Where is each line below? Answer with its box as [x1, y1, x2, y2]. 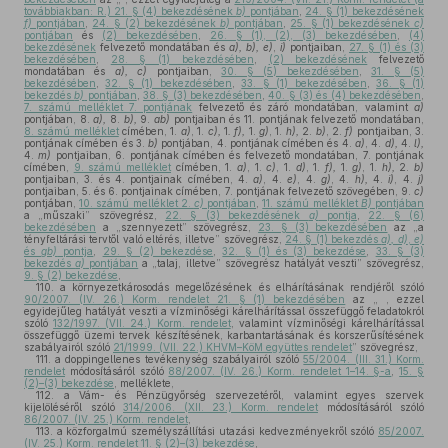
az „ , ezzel [345, 293, 425, 305]
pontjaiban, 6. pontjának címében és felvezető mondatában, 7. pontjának [51, 149, 425, 161]
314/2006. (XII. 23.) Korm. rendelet [123, 401, 318, 413]
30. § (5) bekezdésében [221, 65, 359, 77]
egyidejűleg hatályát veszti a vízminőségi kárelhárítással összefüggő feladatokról [24, 305, 424, 317]
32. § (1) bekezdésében [105, 77, 232, 89]
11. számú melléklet [262, 197, 361, 209]
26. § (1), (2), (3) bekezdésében [209, 29, 398, 41]
